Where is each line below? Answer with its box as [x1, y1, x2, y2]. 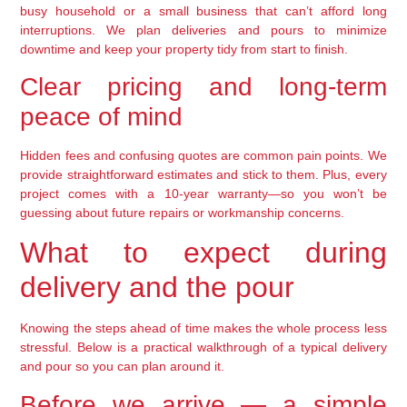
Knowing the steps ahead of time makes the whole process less [20, 321, 387, 336]
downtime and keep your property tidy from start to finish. [20, 41, 349, 56]
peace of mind [20, 102, 184, 131]
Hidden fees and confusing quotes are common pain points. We [20, 147, 387, 163]
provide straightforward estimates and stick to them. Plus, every [20, 166, 387, 182]
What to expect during [20, 236, 387, 270]
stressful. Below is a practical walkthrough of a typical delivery [20, 340, 387, 355]
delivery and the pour [20, 271, 295, 304]
